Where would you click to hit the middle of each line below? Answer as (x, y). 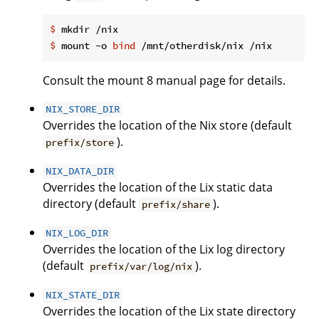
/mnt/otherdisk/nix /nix (204, 46)
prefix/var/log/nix (141, 267)
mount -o (84, 46)
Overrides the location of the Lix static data (158, 188)
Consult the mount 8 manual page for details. (164, 81)
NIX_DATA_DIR (80, 171)
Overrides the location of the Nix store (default (167, 126)
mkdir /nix (87, 30)
